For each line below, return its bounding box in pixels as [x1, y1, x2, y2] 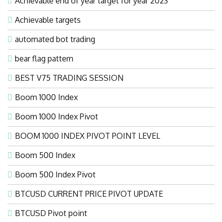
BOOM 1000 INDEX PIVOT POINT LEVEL [15, 130, 160, 141]
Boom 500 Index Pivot [15, 169, 96, 179]
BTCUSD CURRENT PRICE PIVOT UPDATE [15, 188, 163, 199]
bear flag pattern [15, 53, 73, 63]
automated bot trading [15, 34, 95, 44]
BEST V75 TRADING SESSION [15, 72, 123, 83]
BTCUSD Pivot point [15, 208, 87, 218]
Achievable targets [15, 14, 81, 25]
